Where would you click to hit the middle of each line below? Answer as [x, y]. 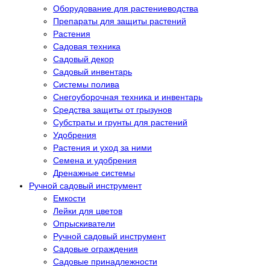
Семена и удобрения [95, 161]
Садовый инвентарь [93, 72]
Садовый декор [83, 59]
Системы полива [86, 85]
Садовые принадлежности [105, 262]
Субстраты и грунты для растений [120, 123]
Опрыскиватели [84, 224]
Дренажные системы [94, 173]
